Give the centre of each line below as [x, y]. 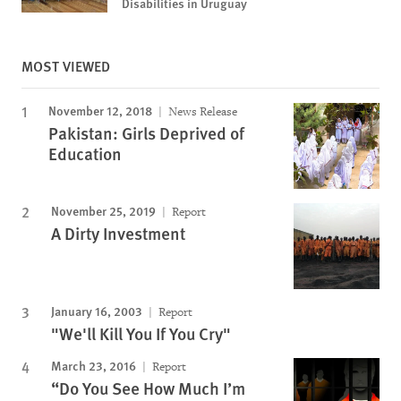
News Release [201, 112]
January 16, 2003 [97, 311]
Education [85, 154]
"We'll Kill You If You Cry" [141, 334]
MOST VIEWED [66, 66]
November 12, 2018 [100, 111]
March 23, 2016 [94, 366]
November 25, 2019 [103, 211]
